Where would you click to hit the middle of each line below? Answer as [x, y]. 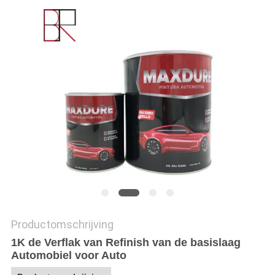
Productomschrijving [62, 225]
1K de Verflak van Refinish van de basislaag [126, 243]
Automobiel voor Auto [68, 256]
